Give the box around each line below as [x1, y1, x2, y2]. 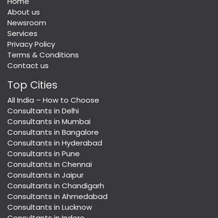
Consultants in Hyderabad [7, 138, 102, 148]
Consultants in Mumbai [7, 116, 91, 127]
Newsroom [7, 18, 46, 28]
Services [7, 28, 37, 39]
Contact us [7, 60, 49, 71]
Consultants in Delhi [7, 106, 79, 116]
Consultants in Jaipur [7, 170, 84, 181]
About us [7, 7, 40, 18]
